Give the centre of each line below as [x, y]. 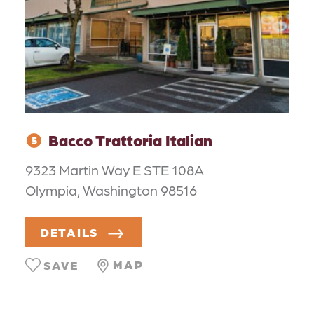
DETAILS [70, 232]
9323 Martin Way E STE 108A [115, 169]
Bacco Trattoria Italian [130, 140]
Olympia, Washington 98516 [111, 190]
